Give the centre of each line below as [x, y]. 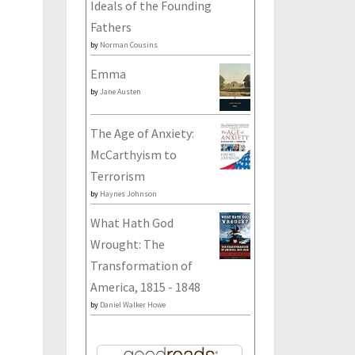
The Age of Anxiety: [142, 133]
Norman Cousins [128, 45]
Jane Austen [120, 92]
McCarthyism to [133, 155]
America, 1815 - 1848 [145, 287]
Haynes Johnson [128, 194]
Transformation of [141, 265]
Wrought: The [127, 244]
